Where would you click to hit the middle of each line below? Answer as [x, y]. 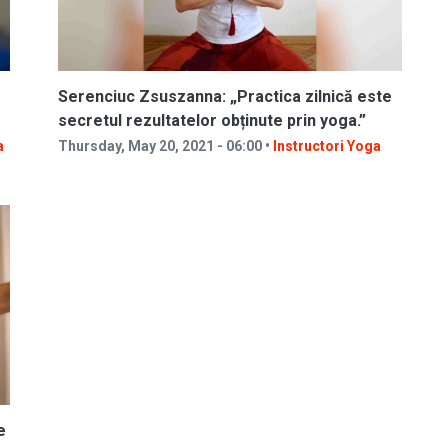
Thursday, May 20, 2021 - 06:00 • [165, 146]
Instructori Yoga [327, 146]
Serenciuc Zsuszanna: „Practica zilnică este [225, 96]
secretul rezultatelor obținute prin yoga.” [212, 120]
